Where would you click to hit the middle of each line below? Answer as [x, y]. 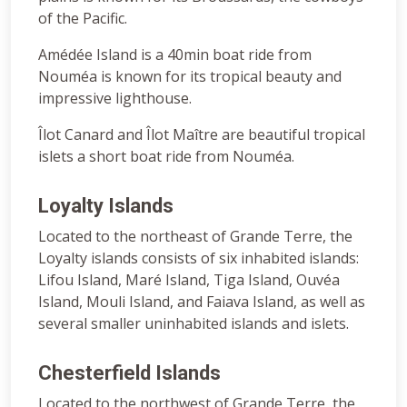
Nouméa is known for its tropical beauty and [190, 76]
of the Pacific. [83, 18]
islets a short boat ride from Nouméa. [166, 156]
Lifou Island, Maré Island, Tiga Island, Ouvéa [189, 279]
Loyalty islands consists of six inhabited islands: [199, 258]
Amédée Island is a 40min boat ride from [175, 54]
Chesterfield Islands [129, 372]
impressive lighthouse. [115, 98]
